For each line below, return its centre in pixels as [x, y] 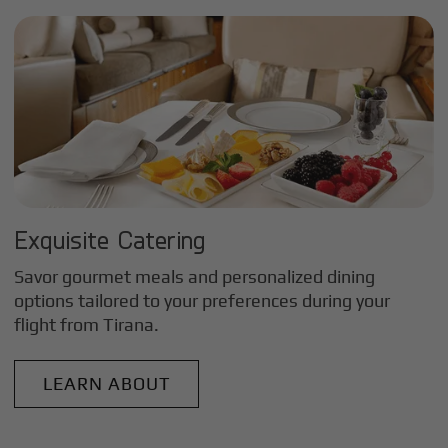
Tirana [129, 325]
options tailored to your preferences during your [202, 301]
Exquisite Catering [110, 239]
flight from [59, 325]
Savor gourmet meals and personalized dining [195, 277]
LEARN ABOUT [106, 383]
